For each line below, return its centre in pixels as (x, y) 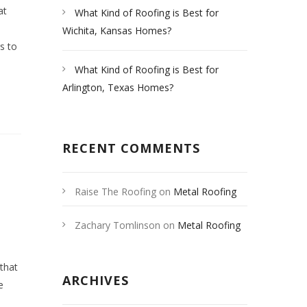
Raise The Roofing (115, 192)
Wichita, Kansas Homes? (117, 30)
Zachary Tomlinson (118, 225)
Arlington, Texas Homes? (118, 87)
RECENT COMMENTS (131, 148)
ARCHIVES (96, 280)
